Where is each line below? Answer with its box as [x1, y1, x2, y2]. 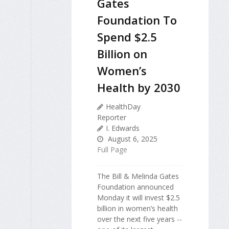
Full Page [97, 145, 127, 155]
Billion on [97, 46, 147, 62]
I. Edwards [106, 123, 140, 133]
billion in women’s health [97, 203, 178, 214]
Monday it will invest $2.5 [97, 193, 180, 203]
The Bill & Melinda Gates [97, 171, 179, 181]
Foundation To [97, 12, 177, 28]
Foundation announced [97, 182, 174, 192]
